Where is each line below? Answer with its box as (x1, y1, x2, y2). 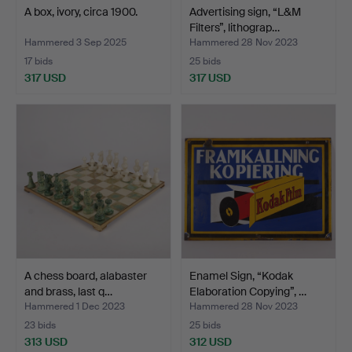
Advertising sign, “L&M (189, 4, 301, 19)
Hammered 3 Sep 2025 (24, 35, 126, 49)
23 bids (24, 318, 56, 332)
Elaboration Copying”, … (189, 284, 306, 299)
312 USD (189, 334, 232, 349)
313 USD (24, 334, 68, 349)
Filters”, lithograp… (189, 20, 280, 35)
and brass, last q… (24, 284, 112, 299)
